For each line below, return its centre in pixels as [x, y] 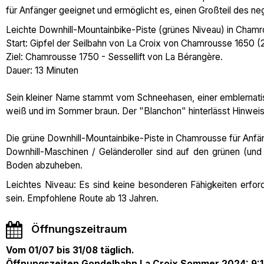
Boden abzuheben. [44, 165]
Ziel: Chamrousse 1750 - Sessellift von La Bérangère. [114, 57]
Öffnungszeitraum [79, 229]
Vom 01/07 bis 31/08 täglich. [70, 250]
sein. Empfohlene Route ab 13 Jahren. [82, 198]
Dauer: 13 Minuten [42, 70]
